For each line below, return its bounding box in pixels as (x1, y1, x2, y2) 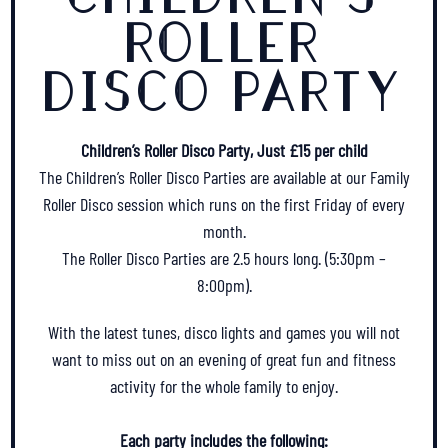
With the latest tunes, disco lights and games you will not (48, 321, 400, 343)
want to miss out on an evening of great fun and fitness (52, 348, 396, 370)
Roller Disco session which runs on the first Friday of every (43, 193, 405, 215)
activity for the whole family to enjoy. (110, 375, 338, 397)
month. (202, 220, 246, 242)
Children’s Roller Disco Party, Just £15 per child (80, 139, 368, 161)
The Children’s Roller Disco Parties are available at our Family (38, 166, 410, 188)
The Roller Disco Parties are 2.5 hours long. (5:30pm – (62, 247, 386, 269)
